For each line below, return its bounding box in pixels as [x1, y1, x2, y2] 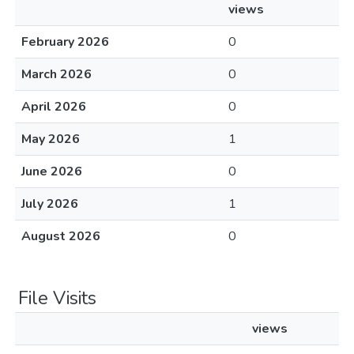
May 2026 [21, 130, 80, 148]
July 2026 [21, 195, 78, 213]
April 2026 [21, 98, 86, 115]
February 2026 [21, 33, 109, 51]
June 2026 [21, 163, 82, 180]
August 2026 [21, 228, 100, 245]
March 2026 [21, 66, 92, 83]
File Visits [18, 285, 96, 311]
